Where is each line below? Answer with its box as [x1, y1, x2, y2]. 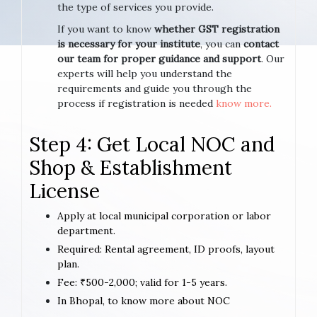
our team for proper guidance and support [57, 52, 261, 65]
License [29, 178, 100, 204]
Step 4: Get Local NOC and [29, 131, 275, 157]
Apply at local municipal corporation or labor [57, 209, 271, 222]
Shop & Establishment [29, 154, 232, 180]
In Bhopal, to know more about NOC [57, 294, 233, 307]
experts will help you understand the [57, 67, 232, 80]
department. [57, 224, 115, 237]
